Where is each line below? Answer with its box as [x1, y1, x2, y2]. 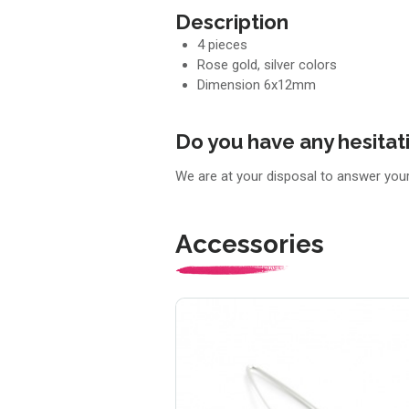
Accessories [175, 228, 324, 259]
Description [175, 10, 288, 35]
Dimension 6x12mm [197, 77, 316, 94]
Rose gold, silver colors [197, 57, 337, 74]
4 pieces [197, 37, 247, 54]
